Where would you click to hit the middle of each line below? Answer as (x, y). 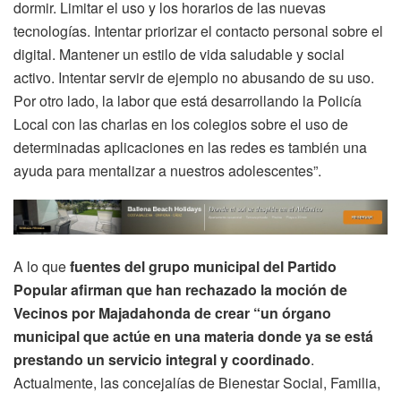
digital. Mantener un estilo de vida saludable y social (179, 54)
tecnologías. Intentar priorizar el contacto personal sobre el (198, 30)
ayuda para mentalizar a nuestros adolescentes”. (167, 170)
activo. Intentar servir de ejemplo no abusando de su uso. (194, 77)
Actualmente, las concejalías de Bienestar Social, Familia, (197, 383)
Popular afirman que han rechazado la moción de (180, 290)
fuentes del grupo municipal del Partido (203, 267)
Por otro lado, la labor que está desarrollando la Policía (188, 100)
